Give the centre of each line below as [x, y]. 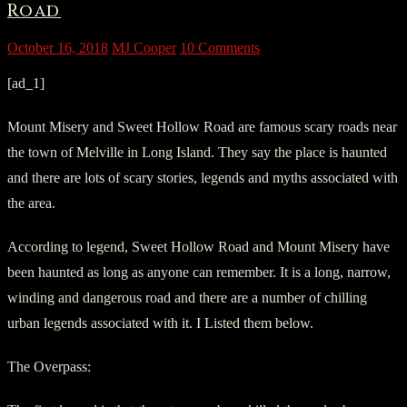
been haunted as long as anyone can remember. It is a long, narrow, [199, 272]
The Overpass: [49, 366]
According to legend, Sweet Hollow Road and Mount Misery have [199, 246]
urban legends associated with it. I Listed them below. [160, 323]
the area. [31, 203]
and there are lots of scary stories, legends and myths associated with [203, 177]
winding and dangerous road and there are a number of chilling [187, 297]
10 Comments [220, 47]
